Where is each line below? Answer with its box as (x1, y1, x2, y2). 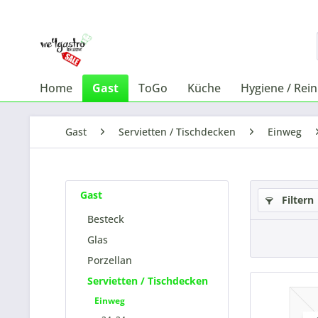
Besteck (87, 212, 124, 226)
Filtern (279, 193, 314, 207)
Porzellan (87, 253, 132, 267)
